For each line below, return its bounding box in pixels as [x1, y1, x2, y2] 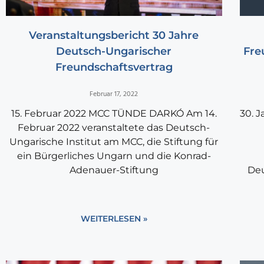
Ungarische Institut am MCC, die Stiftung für [9, 136, 219, 148]
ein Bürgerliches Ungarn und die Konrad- [16, 150, 211, 162]
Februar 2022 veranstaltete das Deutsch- [18, 122, 210, 134]
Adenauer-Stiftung [69, 164, 159, 176]
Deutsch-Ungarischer [56, 45, 172, 58]
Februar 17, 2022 [90, 88, 138, 101]
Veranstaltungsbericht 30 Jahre [29, 29, 199, 42]
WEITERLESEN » [80, 213, 147, 225]
